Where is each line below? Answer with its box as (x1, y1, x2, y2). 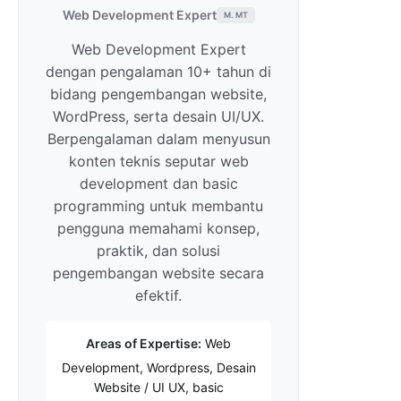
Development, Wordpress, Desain (61, 360, 256, 376)
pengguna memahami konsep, (57, 219, 260, 238)
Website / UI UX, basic (93, 380, 224, 396)
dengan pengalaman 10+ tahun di (46, 63, 271, 81)
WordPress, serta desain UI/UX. (53, 107, 264, 126)
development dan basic (79, 175, 238, 193)
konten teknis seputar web (68, 152, 249, 171)
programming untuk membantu (54, 197, 263, 216)
